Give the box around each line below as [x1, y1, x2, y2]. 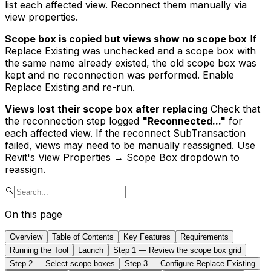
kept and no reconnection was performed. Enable [5, 69, 234, 82]
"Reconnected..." [142, 115, 226, 128]
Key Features [123, 232, 171, 242]
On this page [5, 208, 62, 221]
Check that [207, 103, 260, 116]
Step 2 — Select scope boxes [10, 259, 115, 269]
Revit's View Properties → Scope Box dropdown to [5, 151, 240, 164]
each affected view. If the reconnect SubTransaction [5, 127, 246, 140]
